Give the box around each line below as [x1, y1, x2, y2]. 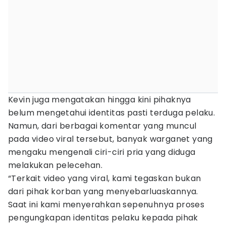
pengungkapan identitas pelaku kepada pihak [8, 212, 198, 223]
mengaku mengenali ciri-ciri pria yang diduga [8, 146, 196, 158]
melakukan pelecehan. [8, 159, 102, 171]
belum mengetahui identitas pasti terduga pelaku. [8, 107, 215, 119]
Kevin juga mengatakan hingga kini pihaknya [8, 94, 191, 105]
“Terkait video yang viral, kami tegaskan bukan [8, 173, 201, 184]
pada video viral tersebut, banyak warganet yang [8, 133, 213, 145]
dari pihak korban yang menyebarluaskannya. [8, 186, 198, 197]
